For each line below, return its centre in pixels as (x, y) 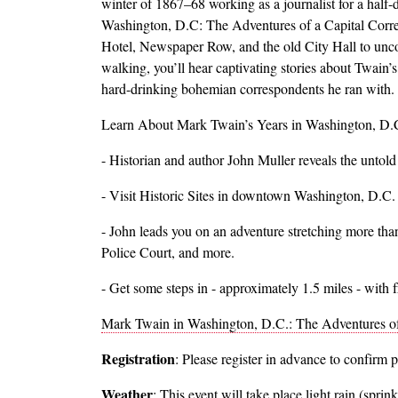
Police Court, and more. (168, 252)
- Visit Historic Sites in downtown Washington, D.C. (248, 195)
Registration (138, 359)
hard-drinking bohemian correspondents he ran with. (248, 89)
